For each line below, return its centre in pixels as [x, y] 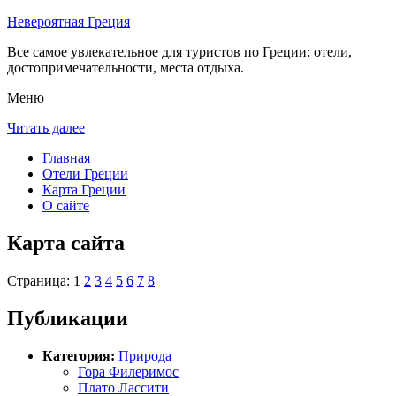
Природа [145, 355]
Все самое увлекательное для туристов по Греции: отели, [179, 52]
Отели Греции [85, 174]
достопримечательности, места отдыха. [126, 68]
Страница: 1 [46, 280]
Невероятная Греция [69, 22]
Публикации [68, 318]
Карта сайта [66, 243]
